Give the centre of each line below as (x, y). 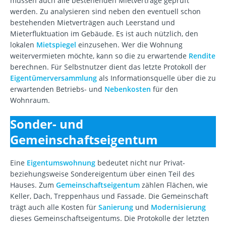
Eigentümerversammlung (53, 78)
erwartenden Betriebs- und (57, 89)
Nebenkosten (128, 89)
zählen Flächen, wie (174, 185)
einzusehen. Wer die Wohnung (129, 45)
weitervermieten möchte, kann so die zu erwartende (99, 56)
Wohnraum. (30, 100)
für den (164, 89)
